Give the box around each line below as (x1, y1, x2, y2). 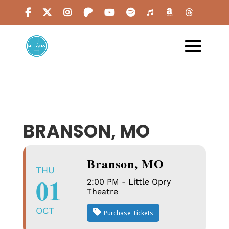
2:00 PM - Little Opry (86, 177, 171, 187)
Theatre (86, 187, 118, 196)
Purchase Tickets (103, 209, 153, 217)
